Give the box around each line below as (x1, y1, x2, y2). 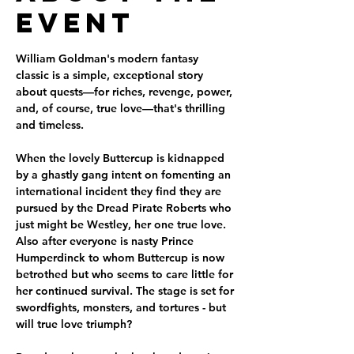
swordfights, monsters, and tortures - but (16, 300, 229, 314)
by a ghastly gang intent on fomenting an (16, 168, 234, 182)
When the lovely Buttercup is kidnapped (16, 151, 228, 165)
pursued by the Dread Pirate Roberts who (16, 201, 235, 215)
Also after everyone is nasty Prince (16, 234, 197, 248)
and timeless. (16, 118, 84, 132)
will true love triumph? (16, 317, 132, 331)
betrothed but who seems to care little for (16, 267, 236, 281)
